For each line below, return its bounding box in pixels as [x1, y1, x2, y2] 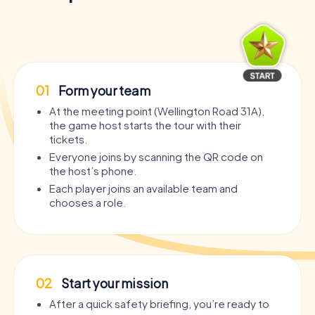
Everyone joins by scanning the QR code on [49, 150, 263, 164]
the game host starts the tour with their [49, 118, 241, 132]
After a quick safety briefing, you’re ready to [49, 297, 269, 311]
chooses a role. [49, 195, 126, 210]
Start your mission [59, 275, 168, 292]
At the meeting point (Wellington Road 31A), [49, 104, 264, 118]
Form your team [56, 82, 150, 99]
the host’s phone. [49, 164, 136, 178]
